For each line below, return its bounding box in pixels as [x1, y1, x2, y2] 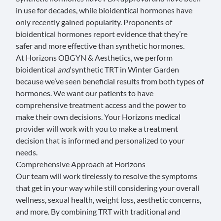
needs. [16, 147, 37, 157]
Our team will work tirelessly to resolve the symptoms [16, 171, 197, 181]
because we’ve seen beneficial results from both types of [16, 76, 204, 86]
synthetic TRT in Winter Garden [70, 64, 179, 74]
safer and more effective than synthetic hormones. [16, 40, 184, 50]
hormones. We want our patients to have [16, 88, 153, 98]
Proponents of [123, 17, 172, 27]
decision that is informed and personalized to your [16, 135, 184, 145]
